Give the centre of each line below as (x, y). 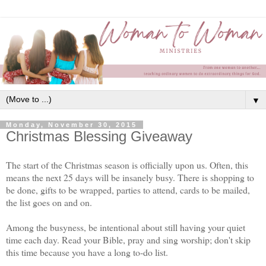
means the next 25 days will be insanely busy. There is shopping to (130, 177)
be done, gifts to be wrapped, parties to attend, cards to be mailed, (128, 189)
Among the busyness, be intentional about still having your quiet (126, 227)
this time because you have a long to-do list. (87, 252)
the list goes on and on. (49, 202)
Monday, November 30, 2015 (72, 125)
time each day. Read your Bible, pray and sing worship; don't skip (128, 239)
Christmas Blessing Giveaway (99, 136)
